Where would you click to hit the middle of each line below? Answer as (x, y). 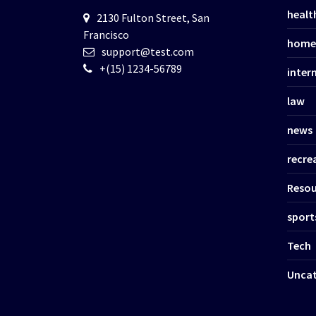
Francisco (106, 34)
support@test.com (148, 51)
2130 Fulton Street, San (153, 17)
